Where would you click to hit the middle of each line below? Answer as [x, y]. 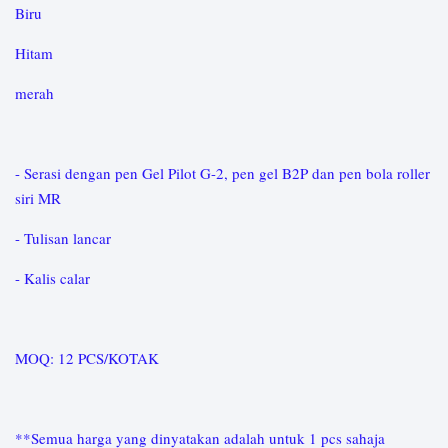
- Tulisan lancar [63, 238]
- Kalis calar [52, 278]
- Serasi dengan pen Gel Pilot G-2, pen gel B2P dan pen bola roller [222, 173]
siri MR [38, 198]
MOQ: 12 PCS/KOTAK [87, 358]
